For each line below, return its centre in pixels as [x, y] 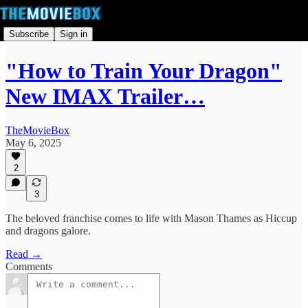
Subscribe [29, 34]
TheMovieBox [37, 130]
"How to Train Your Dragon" [144, 71]
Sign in [74, 34]
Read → [24, 254]
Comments [29, 266]
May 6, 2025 [33, 142]
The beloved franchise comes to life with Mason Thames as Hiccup [151, 218]
